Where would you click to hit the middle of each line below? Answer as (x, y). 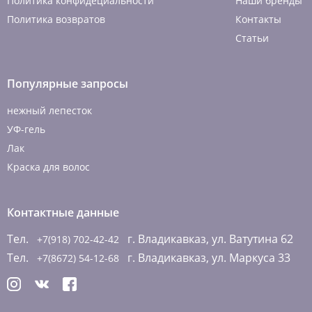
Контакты (258, 19)
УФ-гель (26, 129)
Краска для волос (48, 167)
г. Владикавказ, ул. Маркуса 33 (206, 258)
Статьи (252, 38)
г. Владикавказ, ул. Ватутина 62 (208, 239)
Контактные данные (63, 212)
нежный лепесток (49, 110)
